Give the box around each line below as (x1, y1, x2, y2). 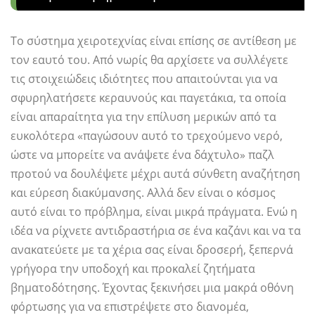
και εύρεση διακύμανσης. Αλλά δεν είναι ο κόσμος (11, 185, 276, 201)
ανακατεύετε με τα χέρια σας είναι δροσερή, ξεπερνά (11, 242, 293, 258)
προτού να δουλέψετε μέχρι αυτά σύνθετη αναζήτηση (11, 166, 300, 182)
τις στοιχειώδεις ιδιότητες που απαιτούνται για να (11, 71, 278, 87)
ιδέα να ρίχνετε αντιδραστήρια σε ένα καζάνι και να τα (11, 223, 301, 239)
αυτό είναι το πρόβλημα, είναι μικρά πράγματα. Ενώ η (11, 204, 297, 220)
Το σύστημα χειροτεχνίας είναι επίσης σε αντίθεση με (11, 33, 297, 49)
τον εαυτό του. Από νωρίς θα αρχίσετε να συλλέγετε (11, 52, 288, 68)
